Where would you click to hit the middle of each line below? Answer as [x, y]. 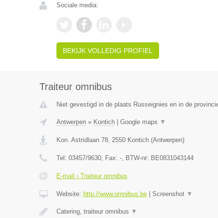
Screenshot [169, 194]
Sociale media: [77, 5]
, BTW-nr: [136, 158]
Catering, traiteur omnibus [93, 211]
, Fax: [110, 158]
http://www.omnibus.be [115, 194]
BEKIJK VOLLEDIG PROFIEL [108, 51]
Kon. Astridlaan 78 [82, 140]
